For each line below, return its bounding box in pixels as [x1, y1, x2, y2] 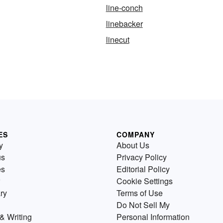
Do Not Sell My [116, 199, 170, 211]
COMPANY [116, 129, 155, 140]
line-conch [106, 2, 143, 14]
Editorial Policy [116, 163, 170, 175]
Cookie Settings [116, 175, 173, 187]
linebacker [106, 18, 143, 30]
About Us [116, 139, 149, 151]
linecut [106, 34, 129, 46]
